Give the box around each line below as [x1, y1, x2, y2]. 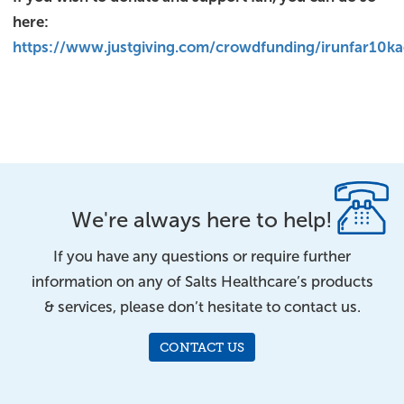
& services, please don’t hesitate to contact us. [43, 298, 361, 316]
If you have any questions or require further [53, 248, 351, 265]
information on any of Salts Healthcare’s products [31, 273, 373, 290]
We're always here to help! [71, 208, 333, 232]
